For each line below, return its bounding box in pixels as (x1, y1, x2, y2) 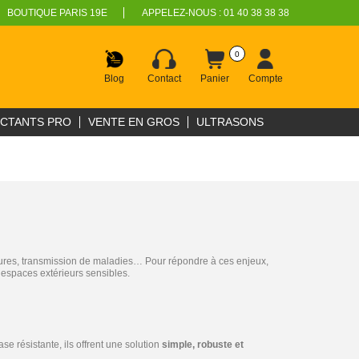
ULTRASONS (196, 115, 264, 128)
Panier (200, 73, 229, 84)
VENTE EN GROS (88, 115, 179, 128)
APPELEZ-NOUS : (141, 7, 224, 18)
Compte (248, 73, 283, 84)
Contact (147, 73, 181, 84)
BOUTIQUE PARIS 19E (6, 7, 107, 18)
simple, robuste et (162, 339, 244, 350)
